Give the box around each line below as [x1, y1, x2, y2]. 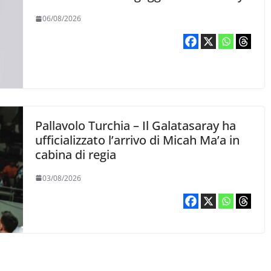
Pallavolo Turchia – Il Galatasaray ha [35, 117, 237, 134]
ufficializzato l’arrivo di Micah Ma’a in [35, 131, 240, 148]
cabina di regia [35, 146, 117, 163]
